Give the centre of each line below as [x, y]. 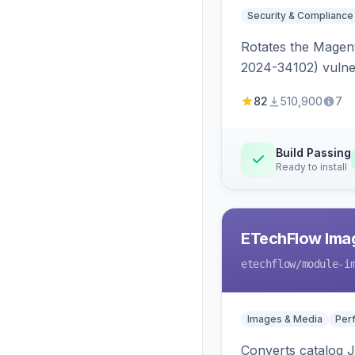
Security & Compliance [300, 15]
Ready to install [311, 167]
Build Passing [313, 153]
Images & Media [285, 319]
